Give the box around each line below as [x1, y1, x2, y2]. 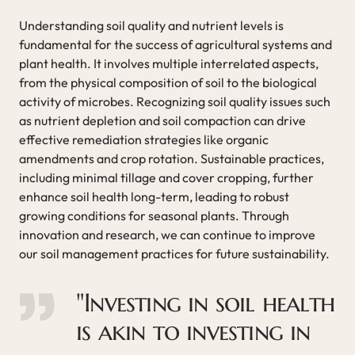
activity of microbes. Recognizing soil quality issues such [19, 93, 330, 109]
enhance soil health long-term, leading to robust [19, 188, 289, 204]
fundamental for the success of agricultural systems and [19, 36, 332, 52]
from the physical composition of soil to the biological [19, 74, 317, 90]
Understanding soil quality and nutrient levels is [19, 17, 284, 33]
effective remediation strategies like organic [19, 131, 269, 147]
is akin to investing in [76, 315, 311, 347]
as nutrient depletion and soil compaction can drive [19, 112, 306, 128]
